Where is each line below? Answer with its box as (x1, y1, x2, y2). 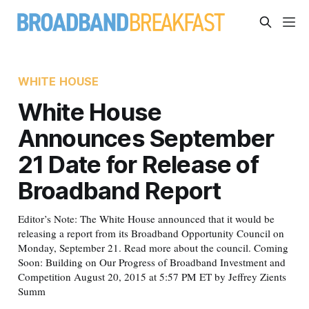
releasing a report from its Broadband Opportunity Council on (17, 226, 284, 240)
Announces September (17, 123, 275, 152)
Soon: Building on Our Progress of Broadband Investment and (17, 255, 286, 269)
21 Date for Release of (17, 149, 259, 179)
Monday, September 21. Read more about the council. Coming (17, 240, 288, 255)
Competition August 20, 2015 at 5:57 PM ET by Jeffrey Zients (17, 269, 286, 283)
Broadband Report (17, 175, 221, 205)
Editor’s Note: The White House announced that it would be (17, 211, 275, 226)
